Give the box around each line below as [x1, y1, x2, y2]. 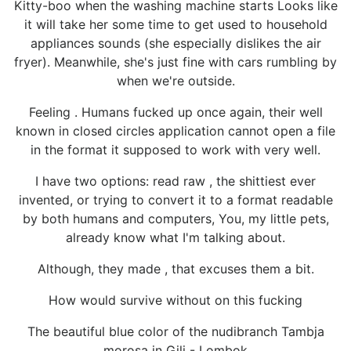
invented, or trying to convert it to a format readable [18, 191, 333, 208]
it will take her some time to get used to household [24, 16, 327, 32]
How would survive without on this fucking [49, 291, 302, 308]
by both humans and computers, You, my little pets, [22, 210, 329, 226]
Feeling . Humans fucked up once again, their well [28, 103, 323, 120]
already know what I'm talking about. [66, 229, 285, 245]
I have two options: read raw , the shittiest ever [35, 172, 316, 189]
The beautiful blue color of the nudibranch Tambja [27, 323, 324, 339]
